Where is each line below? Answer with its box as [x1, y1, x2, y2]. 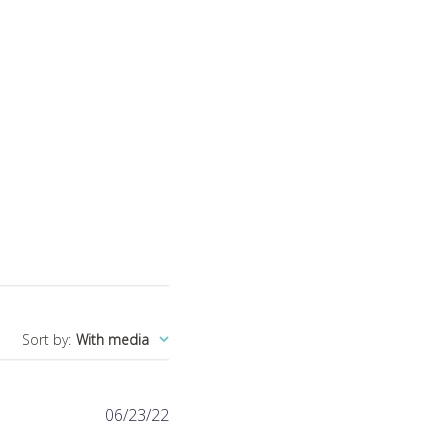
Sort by [22, 330, 69, 349]
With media [76, 330, 150, 349]
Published [168, 403, 238, 425]
